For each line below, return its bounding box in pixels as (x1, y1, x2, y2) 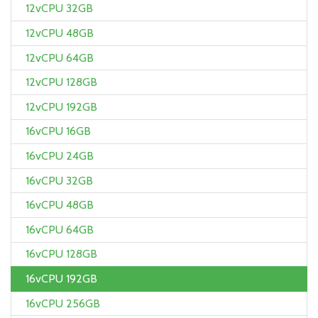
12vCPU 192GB (26, 99, 97, 114)
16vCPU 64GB (26, 222, 94, 236)
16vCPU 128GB (26, 247, 97, 261)
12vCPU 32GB (26, 1, 93, 16)
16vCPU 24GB (26, 148, 94, 163)
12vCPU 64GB (26, 50, 94, 65)
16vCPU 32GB (26, 173, 93, 187)
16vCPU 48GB (26, 198, 94, 212)
